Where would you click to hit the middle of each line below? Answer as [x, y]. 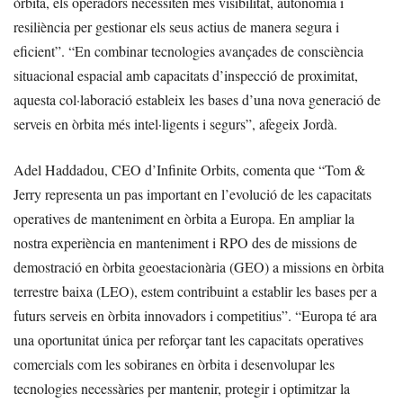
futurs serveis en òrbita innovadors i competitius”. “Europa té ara [195, 316]
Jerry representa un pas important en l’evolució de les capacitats [193, 194]
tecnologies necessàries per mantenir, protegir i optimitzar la [182, 389]
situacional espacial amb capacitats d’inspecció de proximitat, [186, 76]
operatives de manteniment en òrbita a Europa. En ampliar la [184, 219]
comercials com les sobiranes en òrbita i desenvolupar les [174, 364]
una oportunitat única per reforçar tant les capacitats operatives [188, 340]
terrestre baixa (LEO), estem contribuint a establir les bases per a [195, 291]
